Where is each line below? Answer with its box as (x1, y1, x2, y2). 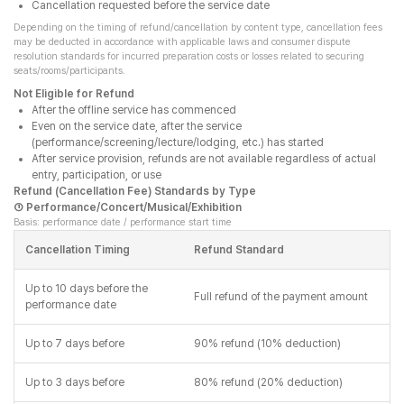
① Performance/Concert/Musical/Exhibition (14, 201, 242, 214)
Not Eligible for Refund (14, 87, 134, 100)
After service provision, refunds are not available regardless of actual (32, 152, 376, 165)
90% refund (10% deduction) (194, 337, 342, 350)
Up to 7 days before (25, 337, 124, 350)
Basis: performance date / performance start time (14, 216, 232, 228)
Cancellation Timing (25, 243, 130, 256)
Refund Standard (194, 243, 285, 256)
